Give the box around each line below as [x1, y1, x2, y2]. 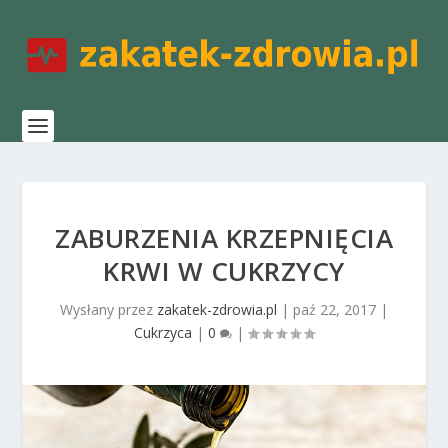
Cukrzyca [134, 323, 192, 342]
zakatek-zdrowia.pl [157, 300, 277, 319]
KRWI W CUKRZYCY [103, 253, 345, 289]
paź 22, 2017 [293, 300, 376, 319]
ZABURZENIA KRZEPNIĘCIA [55, 220, 393, 256]
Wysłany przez [60, 300, 157, 319]
